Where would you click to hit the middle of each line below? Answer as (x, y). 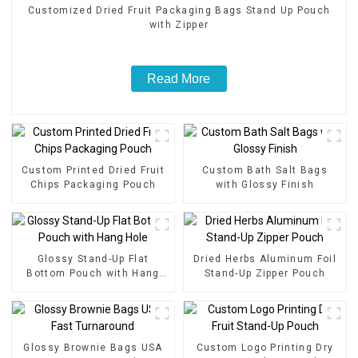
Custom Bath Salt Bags (265, 171)
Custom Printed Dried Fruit (93, 171)
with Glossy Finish (265, 185)
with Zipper (179, 24)
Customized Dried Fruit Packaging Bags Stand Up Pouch (179, 10)
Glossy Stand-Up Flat (93, 259)
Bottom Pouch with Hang (93, 274)
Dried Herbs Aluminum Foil (265, 259)
